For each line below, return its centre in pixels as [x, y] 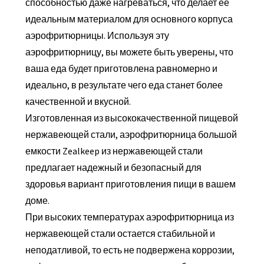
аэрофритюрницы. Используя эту [97, 36]
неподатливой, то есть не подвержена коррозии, [130, 250]
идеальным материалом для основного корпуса [129, 19]
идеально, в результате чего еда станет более [124, 85]
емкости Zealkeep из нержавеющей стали [114, 151]
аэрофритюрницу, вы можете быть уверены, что [129, 52]
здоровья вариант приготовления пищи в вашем [130, 184]
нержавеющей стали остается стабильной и [120, 234]
